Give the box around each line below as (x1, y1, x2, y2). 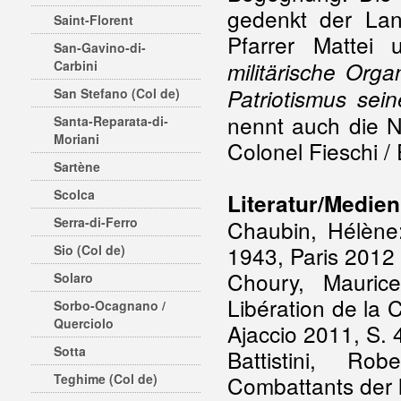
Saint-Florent (54, 11, 133, 29)
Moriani (54, 130, 99, 148)
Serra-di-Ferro (54, 213, 138, 231)
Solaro (54, 269, 93, 286)
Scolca (54, 185, 95, 203)
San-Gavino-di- (54, 38, 146, 56)
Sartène (54, 158, 100, 175)
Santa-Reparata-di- (54, 112, 168, 130)
